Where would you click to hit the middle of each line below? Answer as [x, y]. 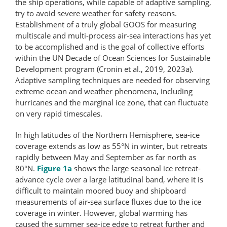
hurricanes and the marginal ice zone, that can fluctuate [112, 102]
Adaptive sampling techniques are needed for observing [112, 80]
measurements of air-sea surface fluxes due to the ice [108, 201]
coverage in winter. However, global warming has [101, 213]
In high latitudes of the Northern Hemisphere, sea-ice [107, 135]
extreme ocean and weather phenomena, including [104, 91]
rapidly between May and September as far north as [106, 157]
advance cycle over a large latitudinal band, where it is [109, 179]
